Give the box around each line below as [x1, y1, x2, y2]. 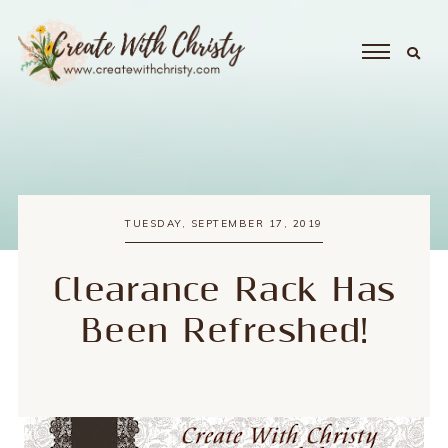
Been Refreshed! [80, 311, 368, 352]
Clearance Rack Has [52, 270, 396, 311]
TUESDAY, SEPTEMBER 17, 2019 [125, 217, 323, 230]
